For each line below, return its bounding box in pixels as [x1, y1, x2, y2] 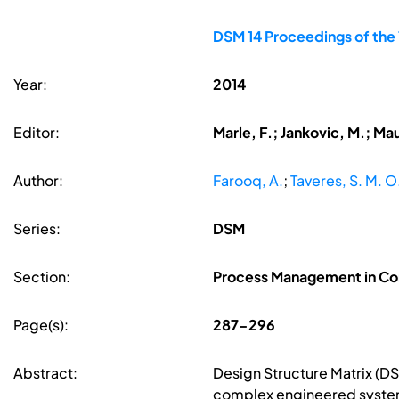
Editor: [13, 123, 60, 142]
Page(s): [13, 315, 69, 335]
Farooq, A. [212, 171, 283, 191]
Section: [13, 267, 70, 287]
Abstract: [13, 363, 77, 383]
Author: [13, 171, 63, 191]
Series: [13, 219, 61, 239]
